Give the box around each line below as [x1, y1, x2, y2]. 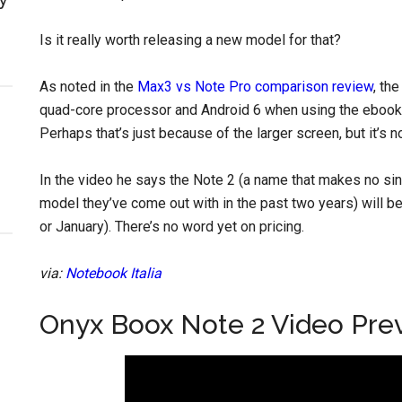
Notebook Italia [66, 265, 162, 282]
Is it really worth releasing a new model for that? [39, 31, 341, 48]
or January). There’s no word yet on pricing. [39, 218, 304, 235]
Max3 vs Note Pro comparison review [137, 78, 373, 95]
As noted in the [39, 78, 137, 95]
